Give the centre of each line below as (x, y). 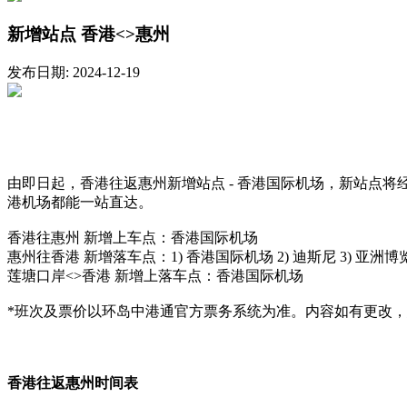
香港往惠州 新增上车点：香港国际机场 (133, 238)
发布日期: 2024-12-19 (74, 72)
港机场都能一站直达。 (80, 203)
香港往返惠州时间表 (73, 382)
